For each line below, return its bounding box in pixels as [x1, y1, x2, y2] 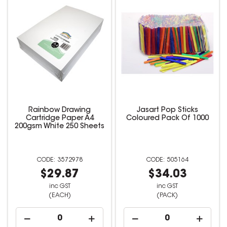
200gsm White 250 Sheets [15, 123, 105, 130]
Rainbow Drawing [28, 106, 91, 114]
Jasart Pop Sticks [136, 106, 198, 114]
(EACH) [48, 192, 71, 199]
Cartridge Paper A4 [25, 115, 94, 122]
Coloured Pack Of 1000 [126, 115, 209, 122]
